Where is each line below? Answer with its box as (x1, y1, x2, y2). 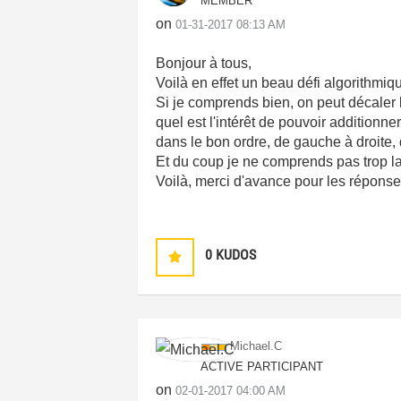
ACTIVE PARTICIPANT (200, 360, 324, 373)
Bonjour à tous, (156, 55, 252, 71)
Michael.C (230, 339, 283, 353)
